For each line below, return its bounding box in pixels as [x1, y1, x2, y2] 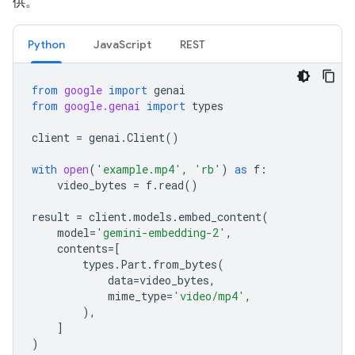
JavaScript [94, 36, 151, 52]
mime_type [108, 288, 166, 303]
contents [57, 240, 108, 256]
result [32, 208, 70, 224]
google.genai [64, 97, 140, 113]
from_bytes [153, 256, 217, 272]
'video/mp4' [173, 288, 245, 303]
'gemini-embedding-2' [96, 224, 226, 240]
